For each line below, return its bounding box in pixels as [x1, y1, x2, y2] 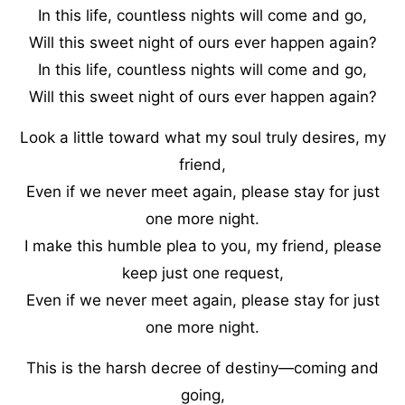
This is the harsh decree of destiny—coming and [26, 359, 379, 377]
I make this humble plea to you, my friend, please [24, 237, 381, 255]
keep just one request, [121, 264, 284, 282]
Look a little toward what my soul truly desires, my [19, 128, 386, 146]
